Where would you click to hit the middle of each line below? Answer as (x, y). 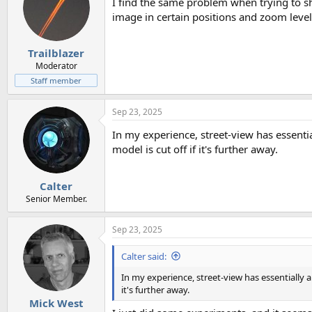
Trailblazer (56, 53)
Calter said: (144, 256)
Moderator (56, 66)
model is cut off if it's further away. (195, 149)
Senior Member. (56, 198)
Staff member (56, 81)
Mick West (56, 303)
